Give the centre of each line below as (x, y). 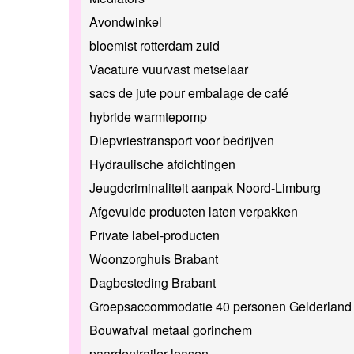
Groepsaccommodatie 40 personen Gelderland (220, 306)
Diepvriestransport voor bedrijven (182, 140)
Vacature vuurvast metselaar (169, 69)
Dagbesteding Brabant (153, 282)
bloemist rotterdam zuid (154, 45)
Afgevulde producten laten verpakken (194, 211)
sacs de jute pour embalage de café (189, 92)
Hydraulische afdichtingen (162, 164)
